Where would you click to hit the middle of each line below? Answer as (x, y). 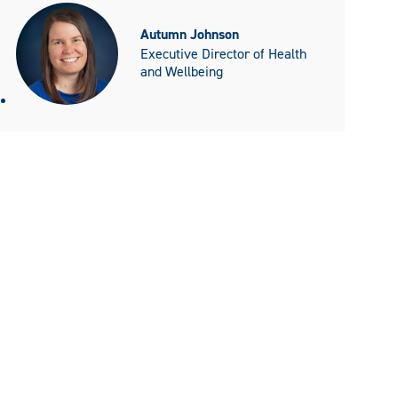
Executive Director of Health (223, 54)
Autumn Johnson (190, 35)
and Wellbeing (182, 72)
